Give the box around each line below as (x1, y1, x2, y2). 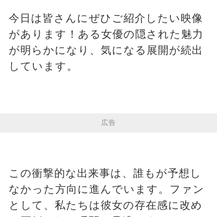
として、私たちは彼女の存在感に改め (8, 199, 202, 212)
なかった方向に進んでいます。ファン (8, 183, 204, 196)
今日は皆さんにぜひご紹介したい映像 (8, 12, 203, 25)
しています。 (8, 60, 78, 73)
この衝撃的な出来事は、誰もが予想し (8, 167, 201, 180)
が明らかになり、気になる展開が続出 (8, 44, 203, 57)
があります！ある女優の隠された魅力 (8, 28, 203, 41)
